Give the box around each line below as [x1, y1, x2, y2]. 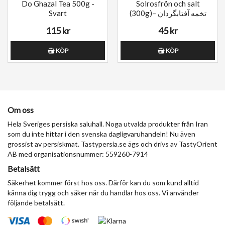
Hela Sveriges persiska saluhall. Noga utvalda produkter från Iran [8, 120, 208, 129]
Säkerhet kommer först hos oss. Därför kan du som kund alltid [8, 178, 199, 187]
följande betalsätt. [8, 198, 65, 207]
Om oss [8, 105, 34, 115]
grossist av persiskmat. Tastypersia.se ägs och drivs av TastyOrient [8, 140, 217, 149]
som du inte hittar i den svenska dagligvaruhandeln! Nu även [8, 130, 195, 139]
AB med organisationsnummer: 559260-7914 [8, 150, 148, 159]
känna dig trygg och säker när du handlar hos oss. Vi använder [8, 188, 199, 197]
